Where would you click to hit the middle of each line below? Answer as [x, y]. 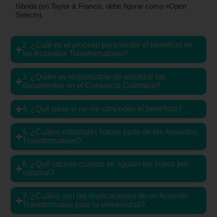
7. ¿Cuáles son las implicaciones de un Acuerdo [105, 196]
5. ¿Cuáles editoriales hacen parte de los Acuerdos [110, 132]
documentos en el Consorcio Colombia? [91, 86]
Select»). [30, 15]
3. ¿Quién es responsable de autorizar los [94, 77]
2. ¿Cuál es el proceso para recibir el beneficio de [107, 45]
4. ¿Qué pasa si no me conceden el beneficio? [102, 109]
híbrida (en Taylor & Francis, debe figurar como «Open [101, 6]
